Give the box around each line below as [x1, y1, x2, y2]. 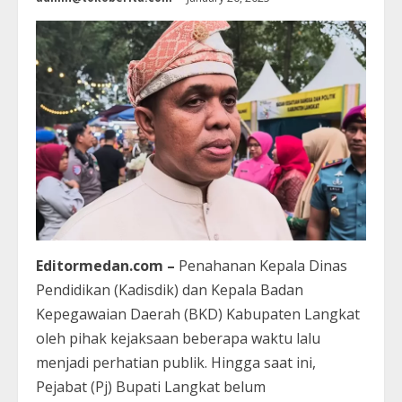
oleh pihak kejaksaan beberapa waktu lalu [36, 328, 320, 348]
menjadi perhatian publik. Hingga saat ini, [36, 352, 316, 372]
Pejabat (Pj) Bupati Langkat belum [36, 376, 266, 397]
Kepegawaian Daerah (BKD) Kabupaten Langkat [36, 303, 360, 324]
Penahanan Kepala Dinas [179, 255, 347, 275]
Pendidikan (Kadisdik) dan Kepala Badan [36, 279, 303, 300]
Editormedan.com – [36, 255, 179, 275]
